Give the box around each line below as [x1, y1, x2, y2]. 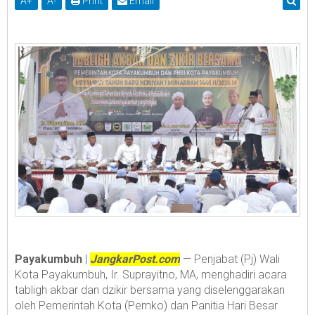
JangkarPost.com [90, 252, 180, 266]
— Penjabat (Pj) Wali [180, 252, 280, 266]
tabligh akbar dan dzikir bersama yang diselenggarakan [15, 283, 285, 297]
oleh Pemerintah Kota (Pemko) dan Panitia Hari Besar [15, 298, 278, 312]
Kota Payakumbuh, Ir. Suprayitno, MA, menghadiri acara [15, 267, 287, 281]
